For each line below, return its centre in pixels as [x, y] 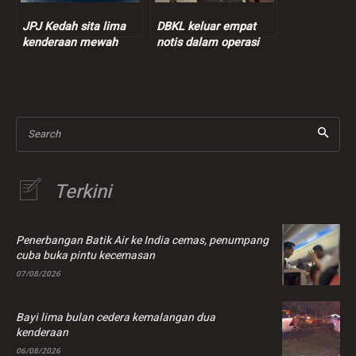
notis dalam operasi [208, 42]
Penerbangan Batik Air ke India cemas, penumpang [142, 241]
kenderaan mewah [70, 42]
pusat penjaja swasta [211, 58]
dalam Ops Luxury [69, 58]
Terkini [83, 192]
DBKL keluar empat [206, 26]
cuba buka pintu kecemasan [85, 256]
